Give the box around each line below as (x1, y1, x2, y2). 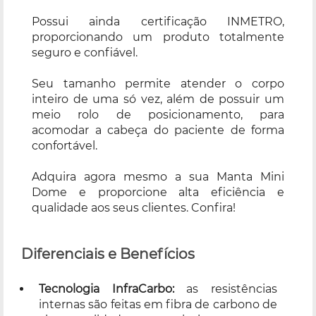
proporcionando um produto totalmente (32, 30, 284, 44)
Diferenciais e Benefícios (21, 245, 195, 262)
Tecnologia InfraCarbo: (39, 281, 174, 296)
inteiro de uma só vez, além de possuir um (32, 92, 284, 106)
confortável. (32, 138, 97, 152)
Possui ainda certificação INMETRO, (32, 14, 284, 28)
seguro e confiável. (32, 45, 138, 59)
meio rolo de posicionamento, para (32, 107, 284, 121)
